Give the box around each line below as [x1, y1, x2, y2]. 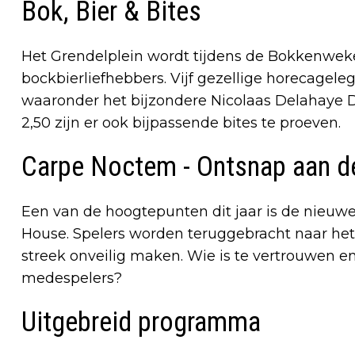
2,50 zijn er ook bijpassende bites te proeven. [21, 113, 341, 132]
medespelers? [21, 269, 122, 287]
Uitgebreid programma [21, 305, 261, 338]
